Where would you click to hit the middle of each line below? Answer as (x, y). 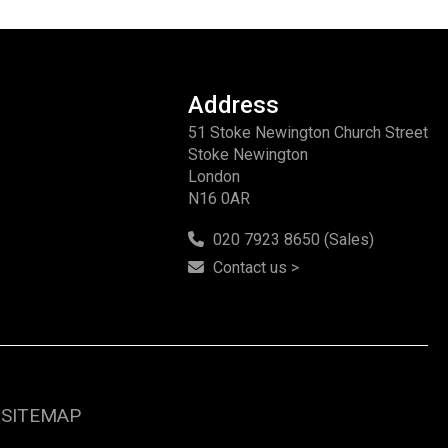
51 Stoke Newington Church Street (308, 132)
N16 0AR (219, 198)
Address (233, 105)
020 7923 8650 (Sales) (293, 239)
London (214, 176)
